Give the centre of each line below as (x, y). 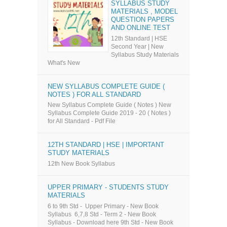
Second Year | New (137, 46)
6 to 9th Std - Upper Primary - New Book (103, 206)
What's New (64, 63)
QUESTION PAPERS (143, 20)
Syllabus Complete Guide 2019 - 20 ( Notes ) (110, 113)
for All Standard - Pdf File (82, 121)
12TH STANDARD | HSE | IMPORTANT (106, 145)
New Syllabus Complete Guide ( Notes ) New (109, 105)
